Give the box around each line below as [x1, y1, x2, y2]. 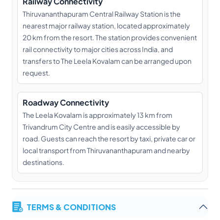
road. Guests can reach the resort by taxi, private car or [23, 134, 195, 143]
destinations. [23, 158, 64, 166]
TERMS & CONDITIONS [27, 200, 116, 213]
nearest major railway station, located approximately [23, 21, 190, 30]
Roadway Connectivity [23, 97, 109, 108]
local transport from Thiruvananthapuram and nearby [23, 146, 190, 155]
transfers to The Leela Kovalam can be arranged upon [23, 56, 192, 65]
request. [23, 68, 50, 77]
